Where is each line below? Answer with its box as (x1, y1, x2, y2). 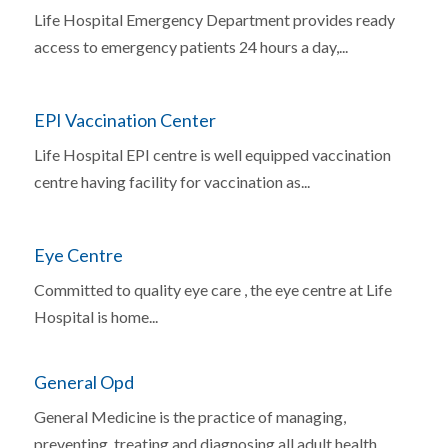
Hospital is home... (33, 306, 158, 326)
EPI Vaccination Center (33, 108, 216, 131)
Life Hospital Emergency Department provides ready (33, 9, 395, 29)
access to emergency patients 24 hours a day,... (33, 36, 348, 56)
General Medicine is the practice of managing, (33, 407, 346, 427)
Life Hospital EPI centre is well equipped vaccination (33, 144, 391, 164)
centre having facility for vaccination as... (33, 171, 310, 191)
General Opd (33, 371, 134, 394)
